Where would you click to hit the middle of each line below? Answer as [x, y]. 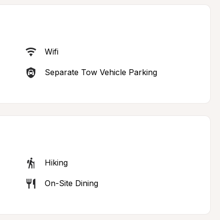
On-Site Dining [71, 183]
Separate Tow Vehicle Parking [101, 72]
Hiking [56, 163]
